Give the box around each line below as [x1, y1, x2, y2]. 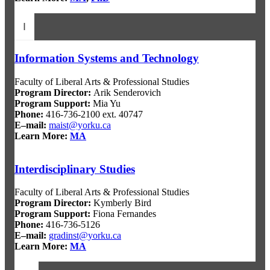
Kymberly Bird [91, 198, 151, 209]
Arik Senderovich [91, 87, 161, 98]
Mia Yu [90, 98, 121, 108]
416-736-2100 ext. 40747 [43, 108, 143, 119]
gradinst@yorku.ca [49, 230, 121, 241]
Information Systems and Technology [14, 52, 199, 65]
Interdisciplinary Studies [14, 162, 135, 175]
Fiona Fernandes [90, 209, 156, 219]
